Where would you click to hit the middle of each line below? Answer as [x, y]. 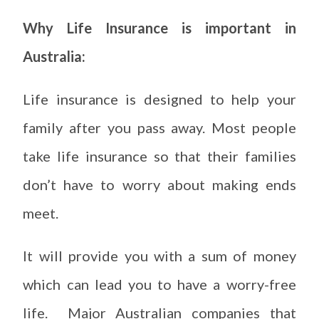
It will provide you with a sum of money [159, 256]
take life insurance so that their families [159, 156]
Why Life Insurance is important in [159, 28]
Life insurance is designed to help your [159, 99]
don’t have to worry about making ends [159, 185]
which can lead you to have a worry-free [159, 284]
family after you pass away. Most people [159, 128]
